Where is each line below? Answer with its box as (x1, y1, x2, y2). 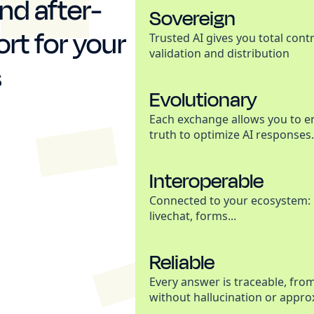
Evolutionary (149, 84, 257, 115)
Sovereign (149, 3, 235, 34)
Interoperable (149, 165, 264, 196)
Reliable (149, 247, 214, 278)
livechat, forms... (149, 207, 236, 224)
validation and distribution (149, 45, 289, 61)
